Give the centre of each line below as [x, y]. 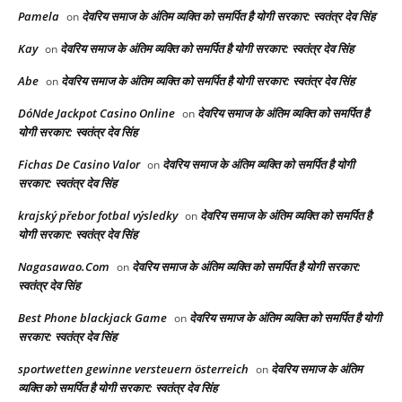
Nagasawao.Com [64, 266]
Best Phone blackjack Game [92, 317]
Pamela [39, 16]
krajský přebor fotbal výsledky [98, 215]
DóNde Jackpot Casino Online [96, 113]
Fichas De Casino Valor [79, 164]
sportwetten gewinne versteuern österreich [133, 368]
